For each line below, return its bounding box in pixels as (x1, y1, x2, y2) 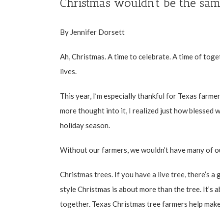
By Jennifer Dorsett (60, 27, 125, 36)
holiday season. (60, 120, 110, 130)
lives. (60, 66, 77, 76)
